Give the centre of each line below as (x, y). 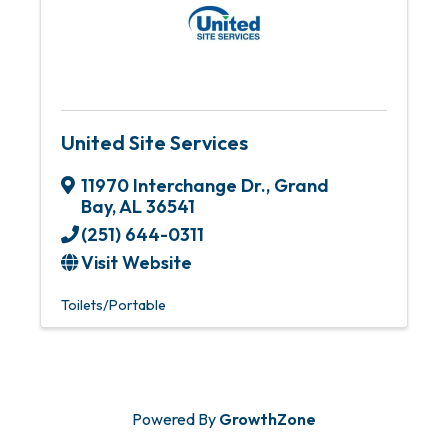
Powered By (175, 419)
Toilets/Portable (113, 305)
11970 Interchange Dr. (173, 185)
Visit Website (136, 262)
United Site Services (154, 142)
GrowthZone (267, 419)
